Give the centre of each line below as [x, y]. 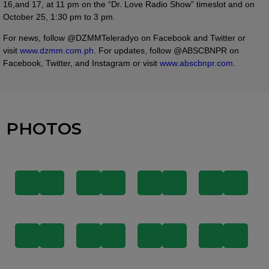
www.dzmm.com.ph [57, 50]
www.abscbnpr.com [196, 63]
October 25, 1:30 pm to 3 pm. [59, 17]
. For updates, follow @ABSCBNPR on [166, 50]
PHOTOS [44, 128]
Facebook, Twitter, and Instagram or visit [81, 63]
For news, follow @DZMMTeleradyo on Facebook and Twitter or [124, 38]
